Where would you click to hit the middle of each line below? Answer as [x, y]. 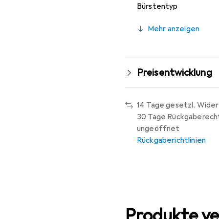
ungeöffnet [158, 128]
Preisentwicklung [175, 72]
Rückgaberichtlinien [172, 140]
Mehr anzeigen [174, 29]
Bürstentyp [157, 6]
